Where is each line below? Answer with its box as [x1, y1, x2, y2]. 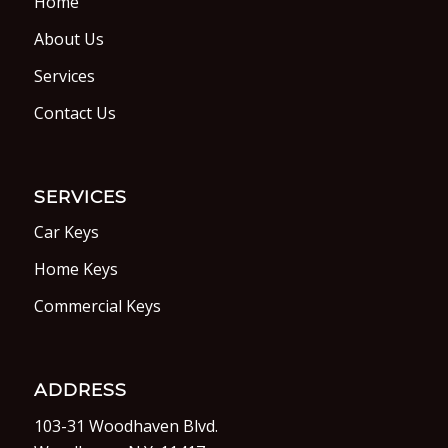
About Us [33, 28, 104, 51]
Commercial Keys [33, 295, 161, 318]
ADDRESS [33, 378, 127, 400]
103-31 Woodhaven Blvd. [33, 414, 218, 437]
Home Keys [33, 258, 118, 281]
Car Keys [33, 221, 99, 244]
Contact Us [33, 102, 116, 125]
